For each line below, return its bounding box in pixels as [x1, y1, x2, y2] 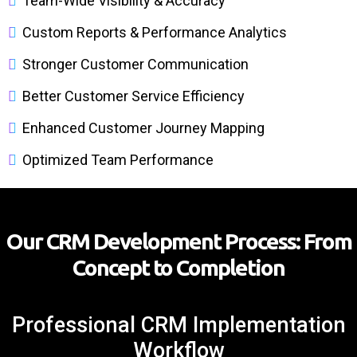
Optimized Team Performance [22, 151, 214, 168]
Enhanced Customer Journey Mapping [22, 120, 265, 136]
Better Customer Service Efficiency [22, 88, 245, 104]
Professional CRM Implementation [11, 312, 346, 338]
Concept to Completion [73, 255, 284, 280]
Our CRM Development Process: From [6, 229, 351, 253]
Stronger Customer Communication [22, 56, 249, 73]
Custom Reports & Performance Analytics [22, 24, 287, 41]
